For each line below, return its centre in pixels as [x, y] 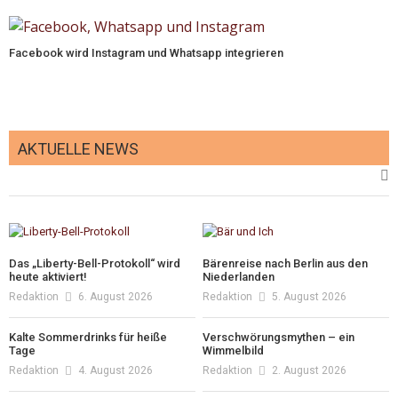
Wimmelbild [234, 351]
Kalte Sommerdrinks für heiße [88, 338]
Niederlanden [239, 277]
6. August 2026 [115, 297]
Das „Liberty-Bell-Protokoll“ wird [95, 264]
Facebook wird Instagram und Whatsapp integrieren [146, 53]
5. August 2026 [310, 297]
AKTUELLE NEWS [78, 149]
